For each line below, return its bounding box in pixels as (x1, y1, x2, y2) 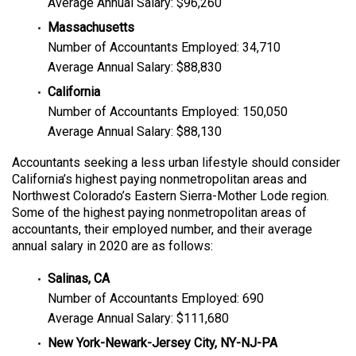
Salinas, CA (48, 270, 110, 286)
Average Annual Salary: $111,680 (48, 310, 229, 326)
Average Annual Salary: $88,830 (48, 60, 222, 75)
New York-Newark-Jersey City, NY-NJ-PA (48, 335, 277, 350)
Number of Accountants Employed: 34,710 (48, 40, 281, 56)
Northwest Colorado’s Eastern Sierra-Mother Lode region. (12, 188, 329, 204)
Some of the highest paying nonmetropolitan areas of (12, 205, 307, 221)
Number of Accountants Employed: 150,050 (48, 104, 288, 120)
